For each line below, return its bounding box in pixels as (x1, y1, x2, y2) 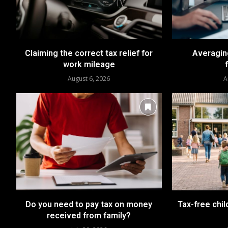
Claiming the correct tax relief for (25, 48, 153, 59)
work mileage (63, 60, 115, 70)
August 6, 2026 (68, 74, 110, 83)
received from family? (47, 210, 131, 220)
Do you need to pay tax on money (25, 199, 153, 209)
